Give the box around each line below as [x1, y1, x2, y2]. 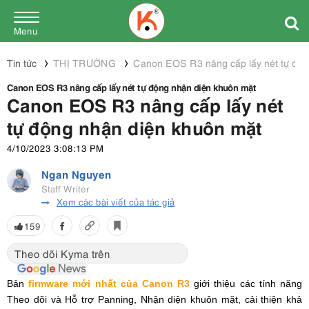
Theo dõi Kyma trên [14, 246, 110, 261]
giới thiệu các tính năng [190, 278, 303, 290]
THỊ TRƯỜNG [53, 56, 117, 69]
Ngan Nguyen [41, 166, 112, 181]
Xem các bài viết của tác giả [57, 195, 175, 208]
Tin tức [7, 56, 37, 69]
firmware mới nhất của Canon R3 [28, 278, 190, 290]
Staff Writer [41, 182, 90, 195]
